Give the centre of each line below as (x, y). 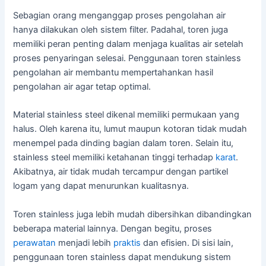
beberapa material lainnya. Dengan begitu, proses (113, 228)
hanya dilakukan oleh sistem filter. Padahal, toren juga (121, 29)
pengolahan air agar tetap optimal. (82, 86)
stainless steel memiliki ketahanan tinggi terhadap (115, 158)
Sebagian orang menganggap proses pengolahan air (120, 15)
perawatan (35, 243)
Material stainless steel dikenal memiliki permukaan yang (126, 115)
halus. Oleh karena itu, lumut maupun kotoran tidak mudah (130, 129)
